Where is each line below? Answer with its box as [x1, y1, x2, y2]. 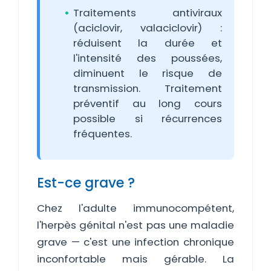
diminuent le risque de [73, 66, 222, 80]
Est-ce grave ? [37, 173, 135, 192]
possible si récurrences [73, 111, 222, 126]
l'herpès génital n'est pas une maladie [37, 218, 234, 232]
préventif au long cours [73, 96, 222, 111]
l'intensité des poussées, [73, 51, 222, 65]
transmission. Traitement [73, 81, 222, 96]
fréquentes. [73, 126, 132, 141]
